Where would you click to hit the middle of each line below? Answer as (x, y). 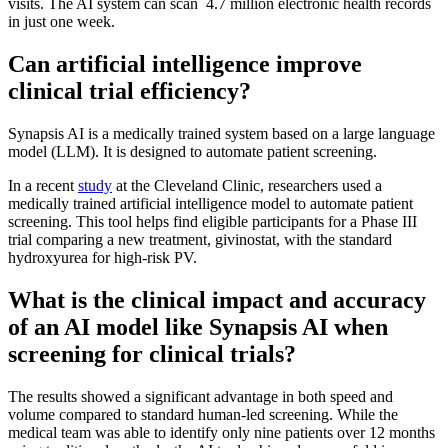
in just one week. (63, 22)
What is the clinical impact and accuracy (217, 300)
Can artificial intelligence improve (185, 64)
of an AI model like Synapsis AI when (198, 327)
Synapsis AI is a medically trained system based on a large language (221, 134)
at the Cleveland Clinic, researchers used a (247, 186)
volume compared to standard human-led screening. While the (203, 414)
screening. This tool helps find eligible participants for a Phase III (212, 222)
